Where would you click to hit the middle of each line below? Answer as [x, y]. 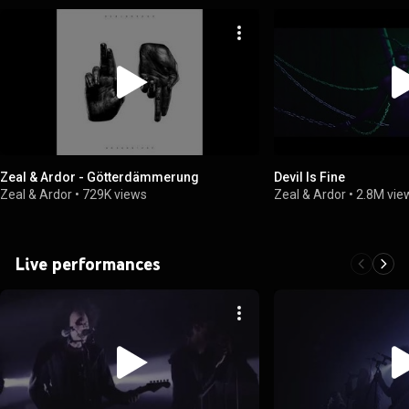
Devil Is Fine [310, 177]
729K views [115, 194]
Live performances [88, 263]
